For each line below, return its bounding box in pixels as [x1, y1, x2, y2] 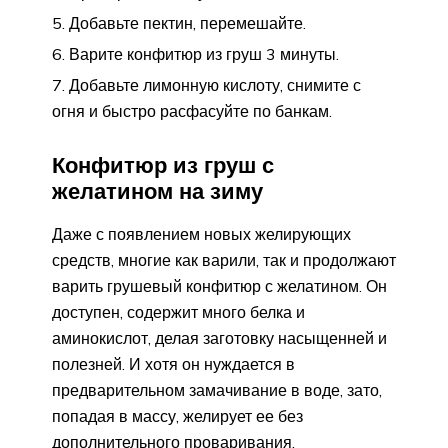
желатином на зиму [52, 177, 263, 206]
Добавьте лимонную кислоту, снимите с [69, 74, 361, 95]
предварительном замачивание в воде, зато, [52, 380, 382, 401]
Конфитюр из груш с [52, 151, 274, 180]
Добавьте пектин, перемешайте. [69, 12, 306, 33]
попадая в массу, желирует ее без [52, 406, 303, 427]
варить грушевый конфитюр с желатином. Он [52, 276, 387, 297]
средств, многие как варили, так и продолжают [52, 250, 396, 271]
